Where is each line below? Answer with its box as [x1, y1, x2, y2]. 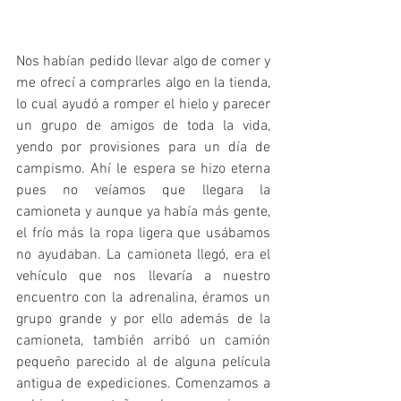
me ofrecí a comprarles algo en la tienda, [16, 73, 270, 92]
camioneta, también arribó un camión [16, 331, 270, 350]
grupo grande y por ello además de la [16, 310, 270, 328]
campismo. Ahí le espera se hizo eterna [16, 159, 270, 178]
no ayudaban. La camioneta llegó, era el [16, 245, 270, 264]
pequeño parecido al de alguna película [16, 353, 270, 371]
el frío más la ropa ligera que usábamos [16, 224, 270, 243]
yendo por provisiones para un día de [16, 138, 270, 157]
